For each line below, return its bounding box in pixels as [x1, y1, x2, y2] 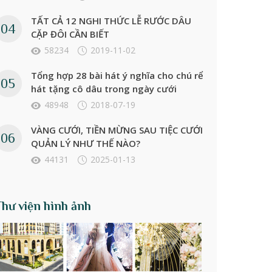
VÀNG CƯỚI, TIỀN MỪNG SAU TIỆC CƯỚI [30, 124, 203, 137]
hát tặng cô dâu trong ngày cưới [30, 83, 177, 95]
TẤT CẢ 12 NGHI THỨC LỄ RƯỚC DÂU [30, 15, 191, 27]
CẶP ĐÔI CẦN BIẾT [30, 28, 109, 41]
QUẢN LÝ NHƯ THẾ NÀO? [30, 137, 140, 150]
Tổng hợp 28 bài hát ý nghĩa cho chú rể [30, 69, 203, 82]
